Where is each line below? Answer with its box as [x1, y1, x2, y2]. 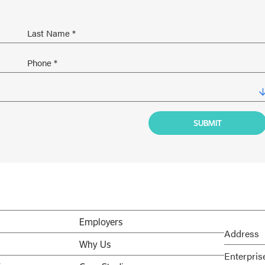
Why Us [79, 238, 111, 251]
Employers [79, 215, 122, 228]
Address [224, 227, 259, 241]
